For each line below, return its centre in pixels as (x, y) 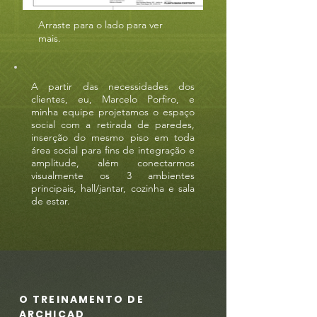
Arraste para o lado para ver (100, 25)
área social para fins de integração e (113, 150)
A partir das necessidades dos (113, 86)
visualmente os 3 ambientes (113, 175)
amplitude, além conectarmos (113, 163)
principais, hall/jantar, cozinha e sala (113, 188)
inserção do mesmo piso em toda (113, 137)
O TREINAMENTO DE (82, 299)
